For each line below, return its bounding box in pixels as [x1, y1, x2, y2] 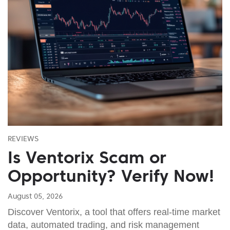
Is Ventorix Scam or [8, 147, 166, 168]
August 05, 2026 [8, 191, 63, 201]
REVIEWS [8, 133, 39, 143]
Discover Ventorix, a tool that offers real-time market [8, 206, 220, 217]
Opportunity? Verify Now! [8, 165, 214, 186]
